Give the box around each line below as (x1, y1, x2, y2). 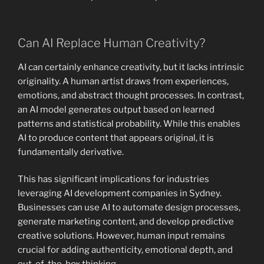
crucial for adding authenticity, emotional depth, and (18, 245, 233, 256)
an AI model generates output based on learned (18, 104, 214, 115)
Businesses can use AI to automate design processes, (18, 202, 240, 213)
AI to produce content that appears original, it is (18, 132, 214, 143)
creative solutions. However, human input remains (18, 230, 225, 242)
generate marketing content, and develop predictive (18, 216, 234, 227)
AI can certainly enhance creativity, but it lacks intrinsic (18, 61, 244, 72)
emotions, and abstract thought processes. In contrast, (18, 90, 244, 101)
